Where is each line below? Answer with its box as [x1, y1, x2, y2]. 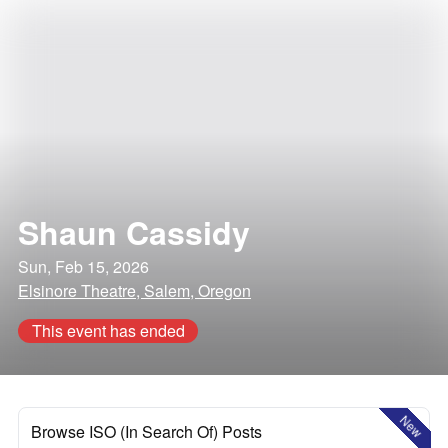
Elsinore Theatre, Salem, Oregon [18, 279, 251, 302]
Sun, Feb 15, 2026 [18, 255, 149, 278]
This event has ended [31, 319, 185, 342]
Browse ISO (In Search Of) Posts [31, 420, 262, 443]
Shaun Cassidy [18, 209, 250, 255]
